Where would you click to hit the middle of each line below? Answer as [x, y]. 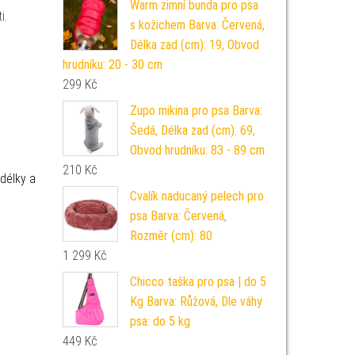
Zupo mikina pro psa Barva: [196, 111]
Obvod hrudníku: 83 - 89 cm [197, 150]
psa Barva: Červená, [178, 216]
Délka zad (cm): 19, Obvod [194, 45]
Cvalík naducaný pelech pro [197, 196]
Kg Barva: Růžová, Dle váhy [196, 302]
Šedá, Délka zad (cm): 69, [192, 130]
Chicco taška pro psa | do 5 [198, 282]
